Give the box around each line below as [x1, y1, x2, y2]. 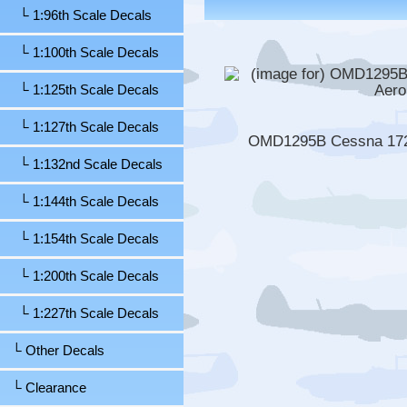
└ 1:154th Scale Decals [5, 232, 159, 247]
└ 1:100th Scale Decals [5, 45, 159, 61]
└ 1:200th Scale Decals [5, 269, 159, 284]
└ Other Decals [5, 343, 104, 359]
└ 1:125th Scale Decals [5, 83, 159, 98]
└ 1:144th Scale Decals [5, 194, 159, 210]
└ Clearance [5, 381, 86, 396]
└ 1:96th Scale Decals [5, 8, 152, 24]
